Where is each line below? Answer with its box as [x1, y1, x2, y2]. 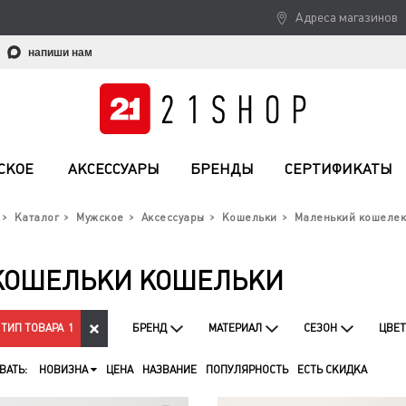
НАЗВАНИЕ [141, 363, 197, 376]
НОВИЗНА [38, 363, 91, 376]
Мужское [76, 211, 124, 224]
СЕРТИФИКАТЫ [285, 160, 392, 178]
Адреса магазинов [295, 10, 398, 24]
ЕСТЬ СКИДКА [296, 363, 367, 376]
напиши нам [28, 46, 92, 59]
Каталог [14, 211, 59, 224]
